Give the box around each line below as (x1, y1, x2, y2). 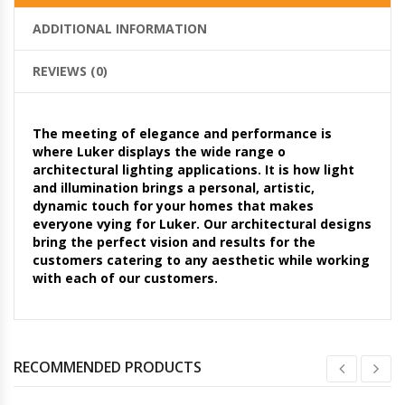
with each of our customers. (33, 268, 218, 287)
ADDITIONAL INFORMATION (33, 19, 207, 37)
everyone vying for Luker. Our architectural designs (33, 214, 372, 232)
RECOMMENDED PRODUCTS (14, 356, 202, 377)
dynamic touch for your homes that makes (33, 196, 314, 214)
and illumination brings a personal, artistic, (33, 178, 315, 196)
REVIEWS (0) (33, 61, 108, 80)
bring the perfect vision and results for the (33, 232, 316, 250)
